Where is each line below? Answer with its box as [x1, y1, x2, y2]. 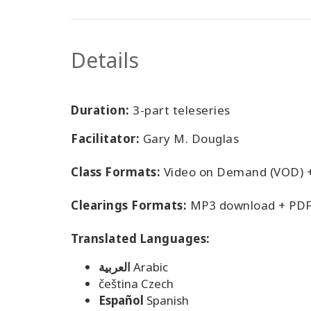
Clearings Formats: [71, 197, 187, 213]
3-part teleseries [129, 102, 230, 118]
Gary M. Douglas [140, 131, 239, 146]
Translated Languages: [71, 230, 210, 246]
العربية [99, 259, 131, 275]
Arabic [131, 259, 168, 275]
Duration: [71, 102, 130, 118]
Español [99, 292, 144, 308]
